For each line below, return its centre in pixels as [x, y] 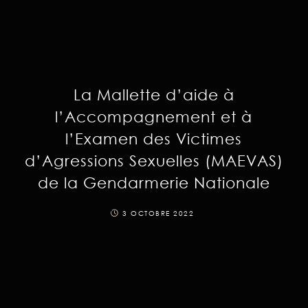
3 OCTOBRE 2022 [158, 213]
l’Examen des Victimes [154, 138]
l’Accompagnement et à [154, 116]
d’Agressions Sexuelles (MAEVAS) [154, 160]
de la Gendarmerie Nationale [154, 182]
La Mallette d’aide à [154, 94]
